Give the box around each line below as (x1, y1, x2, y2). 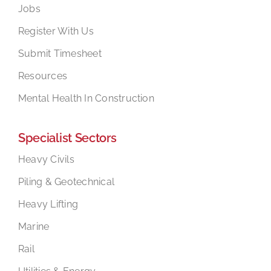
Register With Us (18, 25, 94, 37)
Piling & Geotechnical (18, 175, 115, 188)
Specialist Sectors (18, 130, 117, 145)
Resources (18, 70, 68, 82)
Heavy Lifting (18, 198, 79, 210)
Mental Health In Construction (18, 92, 154, 104)
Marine (18, 220, 50, 232)
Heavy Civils (18, 153, 74, 165)
